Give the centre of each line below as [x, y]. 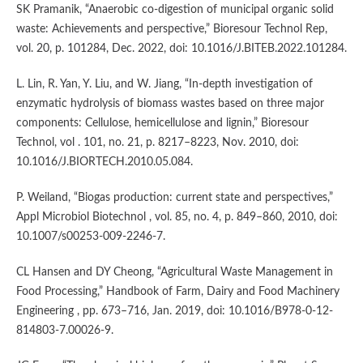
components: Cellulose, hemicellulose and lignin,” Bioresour [162, 124]
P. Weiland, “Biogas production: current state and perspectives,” [174, 198]
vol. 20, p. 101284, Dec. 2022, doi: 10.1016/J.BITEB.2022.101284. [181, 49]
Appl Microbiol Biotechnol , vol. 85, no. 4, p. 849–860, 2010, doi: [177, 218]
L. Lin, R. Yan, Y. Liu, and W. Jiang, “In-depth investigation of [164, 85]
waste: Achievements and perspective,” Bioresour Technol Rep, [171, 30]
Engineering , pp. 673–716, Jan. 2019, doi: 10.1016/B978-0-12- [174, 312]
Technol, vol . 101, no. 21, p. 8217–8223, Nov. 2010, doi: [157, 143]
